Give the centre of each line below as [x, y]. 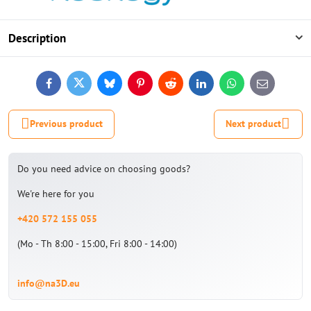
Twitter [93, 87]
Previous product [66, 124]
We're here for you [56, 193]
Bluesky [125, 87]
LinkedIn [219, 87]
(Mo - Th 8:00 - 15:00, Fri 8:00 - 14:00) [97, 243]
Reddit [183, 87]
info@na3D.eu [49, 283]
